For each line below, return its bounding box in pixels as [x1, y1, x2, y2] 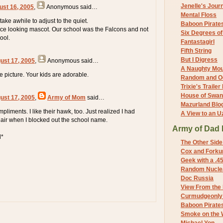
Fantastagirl [181, 38, 215, 45]
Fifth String [181, 47, 212, 54]
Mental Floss [181, 11, 217, 18]
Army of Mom [47, 94, 86, 101]
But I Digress [181, 56, 218, 63]
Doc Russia [181, 175, 214, 182]
